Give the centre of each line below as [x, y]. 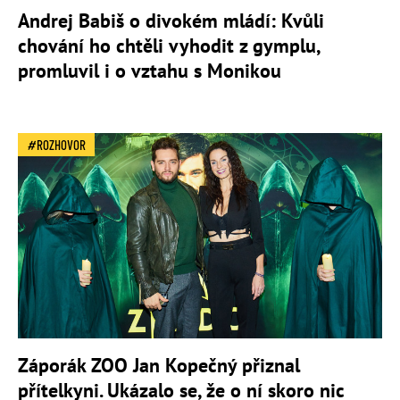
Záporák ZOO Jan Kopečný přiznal [159, 365]
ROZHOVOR [61, 145]
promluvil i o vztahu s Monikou [150, 71]
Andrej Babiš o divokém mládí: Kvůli [171, 21]
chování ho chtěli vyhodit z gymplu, [169, 46]
